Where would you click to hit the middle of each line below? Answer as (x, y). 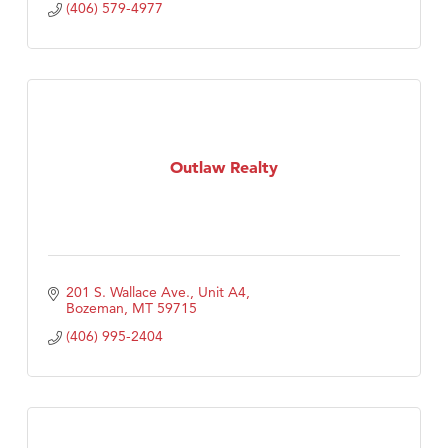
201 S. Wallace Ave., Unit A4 (155, 292)
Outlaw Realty (224, 166)
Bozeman (94, 308)
